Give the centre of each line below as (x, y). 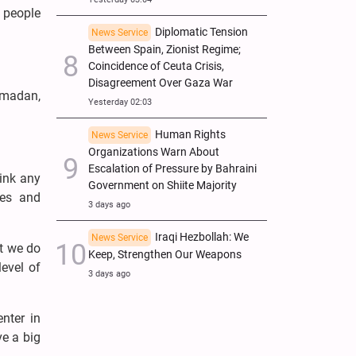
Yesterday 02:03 (120, 102)
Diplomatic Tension (201, 32)
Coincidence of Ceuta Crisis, (156, 66)
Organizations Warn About (154, 152)
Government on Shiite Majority (163, 185)
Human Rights (190, 134)
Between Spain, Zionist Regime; (164, 49)
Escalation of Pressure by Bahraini (172, 168)
